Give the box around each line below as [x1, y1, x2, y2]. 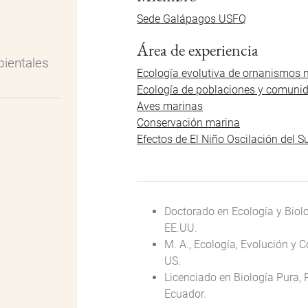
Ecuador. [164, 287, 206, 300]
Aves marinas [137, 99, 203, 113]
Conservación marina [137, 115, 240, 129]
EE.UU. [164, 221, 197, 234]
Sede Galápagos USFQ [137, 12, 246, 25]
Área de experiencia [137, 38, 258, 60]
